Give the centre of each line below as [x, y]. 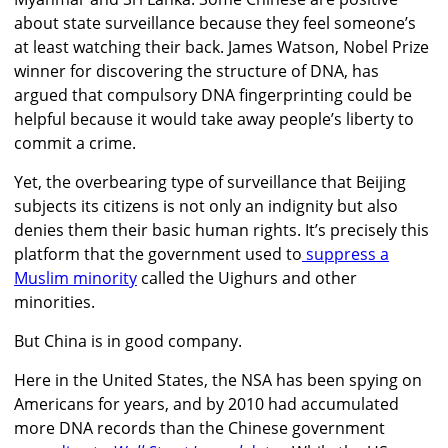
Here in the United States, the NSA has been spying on [218, 379]
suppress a [347, 253]
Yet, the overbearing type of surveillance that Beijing [210, 181]
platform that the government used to [158, 253]
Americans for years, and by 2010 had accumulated [206, 403]
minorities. [54, 301]
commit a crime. [75, 142]
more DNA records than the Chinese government [199, 427]
